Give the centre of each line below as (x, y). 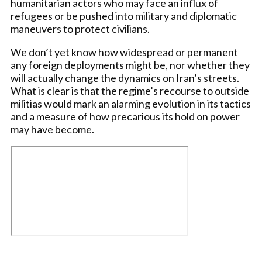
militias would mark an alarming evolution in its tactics (131, 104)
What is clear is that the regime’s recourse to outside (130, 91)
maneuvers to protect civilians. (80, 29)
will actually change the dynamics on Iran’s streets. (125, 78)
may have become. (52, 129)
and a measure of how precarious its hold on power (125, 116)
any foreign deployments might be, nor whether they (130, 65)
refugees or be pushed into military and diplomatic (124, 16)
